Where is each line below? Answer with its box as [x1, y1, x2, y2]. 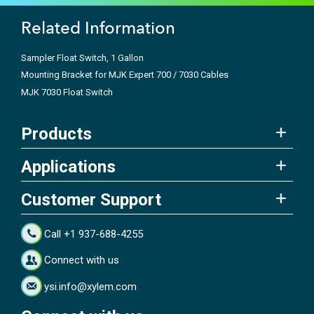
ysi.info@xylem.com [44, 280, 137, 293]
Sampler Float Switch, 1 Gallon [21, 52, 144, 63]
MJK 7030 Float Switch [21, 86, 113, 97]
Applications [21, 157, 116, 177]
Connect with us [44, 254, 120, 267]
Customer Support [21, 190, 161, 210]
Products [21, 124, 92, 144]
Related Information [21, 17, 175, 38]
